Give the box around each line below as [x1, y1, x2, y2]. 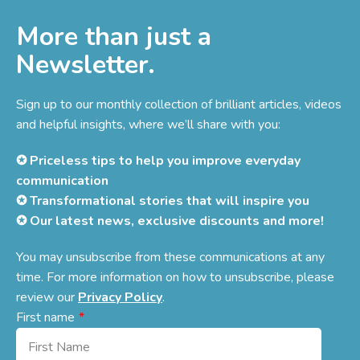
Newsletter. [16, 47, 155, 82]
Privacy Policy [78, 288, 162, 306]
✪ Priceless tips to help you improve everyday [16, 151, 301, 170]
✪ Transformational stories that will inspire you [16, 191, 309, 210]
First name [16, 308, 75, 326]
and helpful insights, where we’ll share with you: [16, 115, 280, 133]
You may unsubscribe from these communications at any [16, 247, 325, 266]
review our [16, 288, 78, 306]
